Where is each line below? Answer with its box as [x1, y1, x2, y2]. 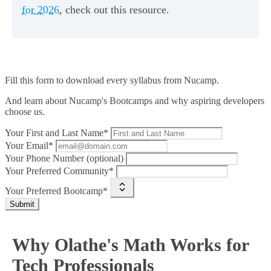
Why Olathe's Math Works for [12, 235, 249, 255]
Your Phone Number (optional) [5, 153, 123, 164]
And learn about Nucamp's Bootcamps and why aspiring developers [5, 96, 264, 106]
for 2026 [22, 4, 59, 16]
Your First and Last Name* [5, 128, 108, 139]
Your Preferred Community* [5, 166, 114, 177]
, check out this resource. [59, 4, 169, 16]
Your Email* [5, 140, 53, 151]
